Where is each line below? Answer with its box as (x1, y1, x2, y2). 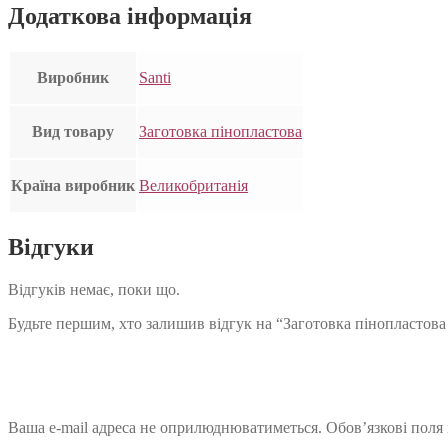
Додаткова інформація (8, 3, 252, 30)
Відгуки (8, 234, 94, 261)
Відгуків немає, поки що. (8, 281, 180, 299)
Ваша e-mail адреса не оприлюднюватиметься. (8, 419, 322, 437)
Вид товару (32, 123, 114, 141)
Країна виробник (11, 177, 135, 195)
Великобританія (139, 177, 248, 195)
